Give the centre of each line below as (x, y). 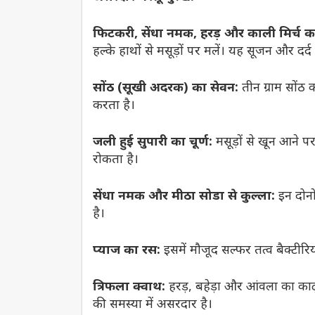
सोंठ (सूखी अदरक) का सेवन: (166, 86)
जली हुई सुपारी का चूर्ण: (153, 140)
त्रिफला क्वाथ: (129, 285)
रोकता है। (116, 158)
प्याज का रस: (127, 249)
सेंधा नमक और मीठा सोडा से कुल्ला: (184, 194)
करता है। (114, 104)
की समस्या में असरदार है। (153, 303)
